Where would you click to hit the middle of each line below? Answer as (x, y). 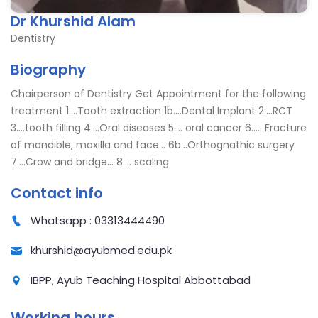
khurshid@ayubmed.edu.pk (100, 250)
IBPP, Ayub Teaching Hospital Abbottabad (139, 280)
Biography (48, 70)
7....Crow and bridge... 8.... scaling (90, 162)
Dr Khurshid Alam (73, 21)
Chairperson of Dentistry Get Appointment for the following (158, 94)
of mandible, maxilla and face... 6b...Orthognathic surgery (153, 145)
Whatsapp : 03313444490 (96, 220)
